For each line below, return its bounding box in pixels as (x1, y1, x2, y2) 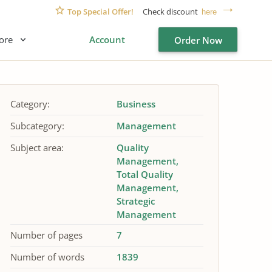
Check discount (141, 5, 200, 17)
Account (89, 33, 125, 46)
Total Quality (116, 168, 173, 180)
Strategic (116, 195, 155, 207)
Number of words (10, 251, 84, 263)
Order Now (174, 34, 222, 46)
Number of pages (10, 229, 83, 241)
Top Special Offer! (67, 5, 134, 17)
